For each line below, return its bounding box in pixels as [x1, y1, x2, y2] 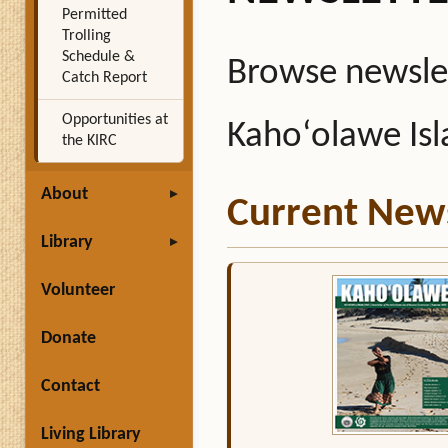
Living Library [40, 425, 141, 444]
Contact [40, 377, 100, 396]
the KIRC [61, 133, 117, 149]
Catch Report [61, 70, 147, 86]
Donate [40, 329, 96, 348]
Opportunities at [61, 112, 168, 128]
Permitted [61, 7, 127, 23]
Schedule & [61, 49, 135, 65]
